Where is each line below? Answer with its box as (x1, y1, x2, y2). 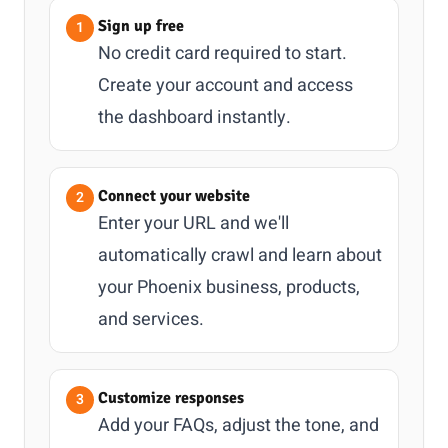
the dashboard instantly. (98, 104, 291, 131)
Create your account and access (98, 72, 353, 99)
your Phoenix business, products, (98, 274, 360, 301)
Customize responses (98, 388, 244, 408)
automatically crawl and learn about (98, 242, 382, 269)
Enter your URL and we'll (98, 210, 289, 237)
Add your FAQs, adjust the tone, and (98, 412, 379, 439)
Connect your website (98, 186, 250, 206)
